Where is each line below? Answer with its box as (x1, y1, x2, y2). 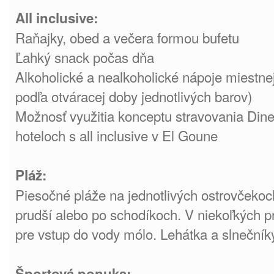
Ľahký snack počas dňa (15, 47, 154, 67)
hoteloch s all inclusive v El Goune (15, 125, 218, 145)
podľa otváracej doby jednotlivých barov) (15, 86, 252, 106)
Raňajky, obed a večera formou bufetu (15, 28, 239, 47)
